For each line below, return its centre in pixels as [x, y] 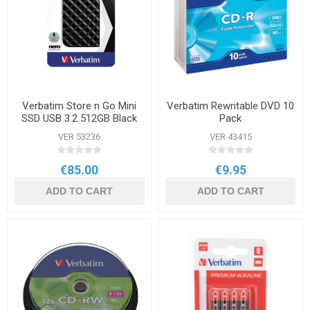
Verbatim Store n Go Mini [80, 106]
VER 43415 [230, 137]
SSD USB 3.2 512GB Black [80, 119]
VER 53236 [80, 137]
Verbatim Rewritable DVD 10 [231, 106]
